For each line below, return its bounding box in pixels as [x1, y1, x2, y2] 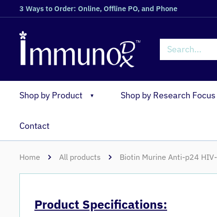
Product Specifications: [34, 196, 167, 213]
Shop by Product [19, 90, 82, 101]
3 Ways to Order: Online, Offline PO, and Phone [19, 4, 177, 13]
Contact [19, 120, 49, 131]
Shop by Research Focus [121, 90, 216, 101]
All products [59, 152, 101, 162]
